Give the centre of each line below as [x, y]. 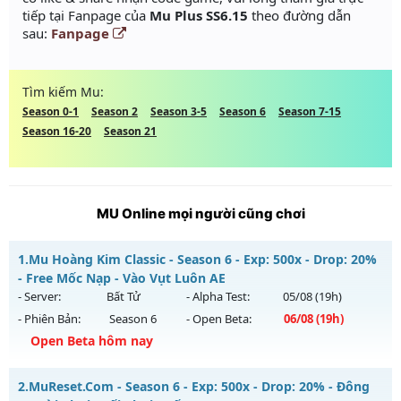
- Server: [39, 297]
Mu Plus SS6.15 [199, 16]
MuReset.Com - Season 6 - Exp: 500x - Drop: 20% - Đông [199, 387]
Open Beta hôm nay [92, 341]
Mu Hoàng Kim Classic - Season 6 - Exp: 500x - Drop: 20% [203, 260]
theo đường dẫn [299, 16]
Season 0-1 [51, 112]
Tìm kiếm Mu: [63, 92]
